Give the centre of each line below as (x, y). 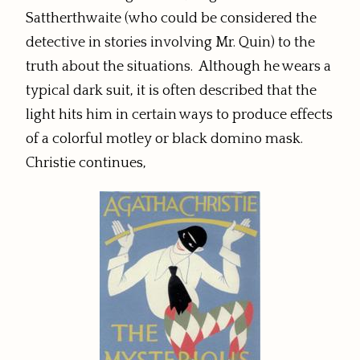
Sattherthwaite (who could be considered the (171, 19)
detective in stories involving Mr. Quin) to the (170, 43)
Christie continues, (86, 164)
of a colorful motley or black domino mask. (166, 139)
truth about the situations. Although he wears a (178, 67)
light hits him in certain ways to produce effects (179, 115)
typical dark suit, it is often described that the (171, 91)
